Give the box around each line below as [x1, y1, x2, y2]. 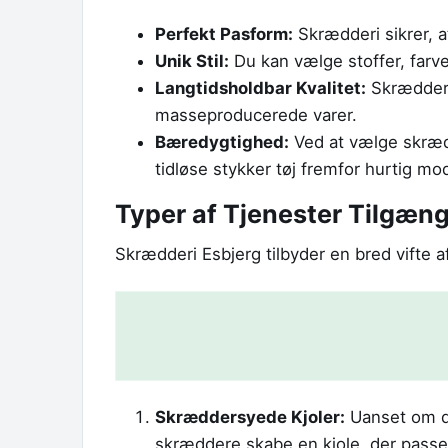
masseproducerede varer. [155, 104, 357, 125]
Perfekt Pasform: [155, 23, 293, 44]
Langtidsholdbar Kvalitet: [155, 77, 366, 98]
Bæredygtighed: [155, 131, 289, 152]
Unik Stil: [155, 50, 229, 71]
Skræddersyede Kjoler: [155, 407, 345, 428]
